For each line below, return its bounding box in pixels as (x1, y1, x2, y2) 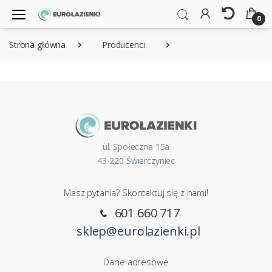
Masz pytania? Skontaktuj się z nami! (64, 186, 208, 199)
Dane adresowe (103, 256, 169, 268)
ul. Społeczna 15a (102, 141, 170, 153)
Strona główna (9, 39, 66, 51)
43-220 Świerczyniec (97, 155, 175, 167)
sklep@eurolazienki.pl (76, 223, 200, 240)
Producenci (102, 39, 145, 51)
